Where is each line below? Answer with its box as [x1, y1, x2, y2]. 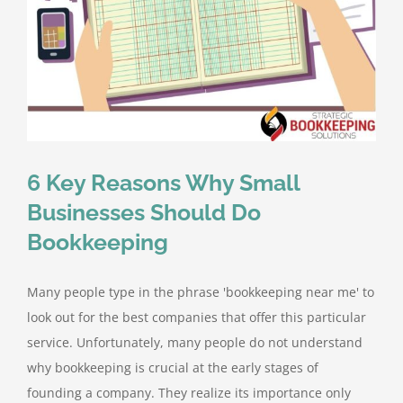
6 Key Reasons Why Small [27, 169, 300, 197]
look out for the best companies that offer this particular [27, 309, 366, 327]
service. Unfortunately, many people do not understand [27, 334, 363, 352]
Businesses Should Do [27, 199, 261, 227]
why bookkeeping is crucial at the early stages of [27, 359, 318, 377]
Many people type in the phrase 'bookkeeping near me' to [27, 283, 374, 301]
